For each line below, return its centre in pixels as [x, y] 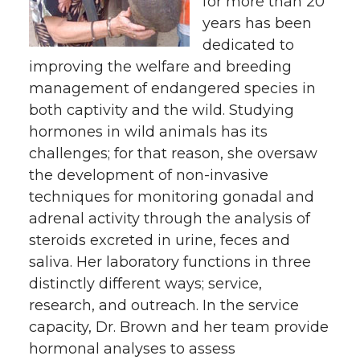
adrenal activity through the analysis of [170, 219]
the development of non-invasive [149, 175]
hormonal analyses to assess [132, 349]
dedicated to [248, 45]
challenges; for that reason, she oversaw [173, 153]
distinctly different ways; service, [145, 284]
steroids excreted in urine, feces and [160, 240]
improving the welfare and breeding [160, 67]
